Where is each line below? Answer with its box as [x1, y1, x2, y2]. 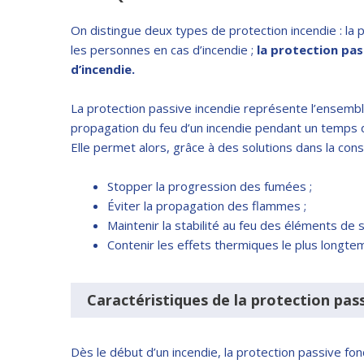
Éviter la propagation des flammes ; [107, 197, 306, 214]
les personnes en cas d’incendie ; [71, 41, 257, 58]
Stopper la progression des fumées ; [107, 177, 312, 194]
